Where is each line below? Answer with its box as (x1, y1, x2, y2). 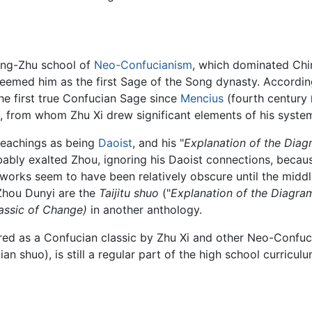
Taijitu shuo (99, 185, 159, 200)
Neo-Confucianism (94, 57, 192, 72)
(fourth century (224, 91, 311, 105)
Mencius (180, 91, 224, 105)
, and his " (132, 135, 184, 150)
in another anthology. (87, 202, 202, 217)
